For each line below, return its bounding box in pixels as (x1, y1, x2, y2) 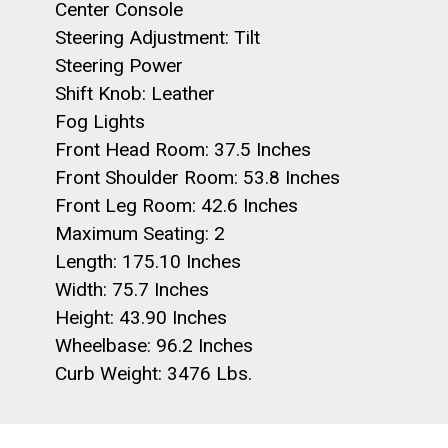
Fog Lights (55, 110, 145, 133)
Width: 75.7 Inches (55, 278, 209, 301)
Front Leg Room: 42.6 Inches (55, 194, 298, 217)
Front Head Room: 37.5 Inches (55, 138, 311, 161)
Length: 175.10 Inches (55, 250, 241, 273)
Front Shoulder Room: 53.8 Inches (55, 166, 340, 189)
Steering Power (55, 54, 183, 77)
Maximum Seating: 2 (55, 222, 225, 245)
